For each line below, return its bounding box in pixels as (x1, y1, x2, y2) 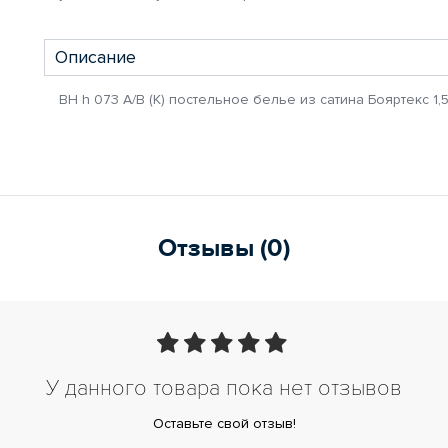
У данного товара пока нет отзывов (46, 375, 402, 402)
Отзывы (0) (158, 233, 290, 264)
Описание (55, 46, 136, 68)
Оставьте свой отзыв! (152, 415, 296, 432)
